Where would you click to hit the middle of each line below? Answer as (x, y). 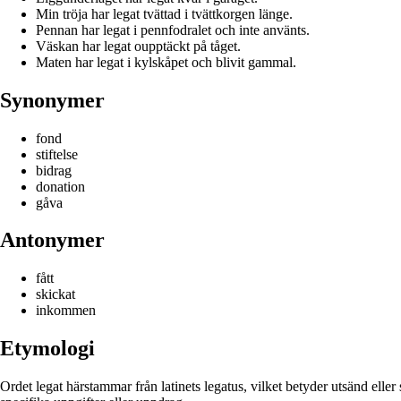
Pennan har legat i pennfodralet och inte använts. (173, 30)
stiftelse (57, 154)
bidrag (54, 170)
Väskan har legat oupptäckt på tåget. (138, 46)
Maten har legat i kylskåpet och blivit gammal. (166, 62)
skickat (55, 294)
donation (60, 186)
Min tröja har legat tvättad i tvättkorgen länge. (164, 13)
